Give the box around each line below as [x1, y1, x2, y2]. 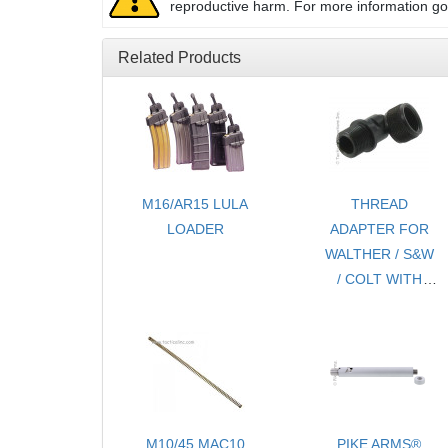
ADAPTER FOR [329, 221, 429, 238]
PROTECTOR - [330, 321, 428, 338]
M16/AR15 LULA [142, 196, 249, 213]
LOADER [166, 221, 224, 238]
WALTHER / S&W [324, 246, 434, 263]
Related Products [118, 49, 241, 67]
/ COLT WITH [336, 271, 422, 288]
